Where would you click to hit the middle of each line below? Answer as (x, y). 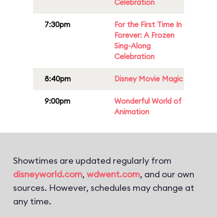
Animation (132, 112)
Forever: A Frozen (144, 35)
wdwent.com (113, 174)
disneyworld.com (48, 174)
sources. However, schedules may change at (104, 188)
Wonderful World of (148, 101)
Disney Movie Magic (149, 79)
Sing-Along (132, 46)
